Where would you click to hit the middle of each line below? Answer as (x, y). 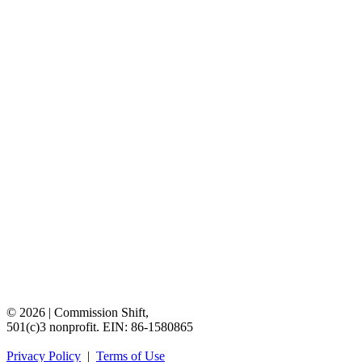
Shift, (135, 312)
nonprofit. (74, 326)
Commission (86, 312)
